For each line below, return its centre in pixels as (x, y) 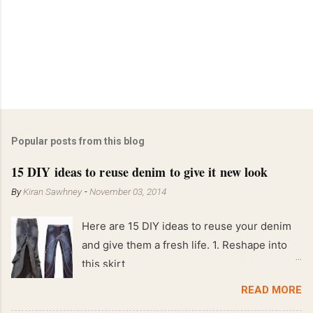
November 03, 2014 (128, 191)
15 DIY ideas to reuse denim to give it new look (140, 172)
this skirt (104, 263)
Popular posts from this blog (78, 141)
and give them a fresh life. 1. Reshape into (185, 245)
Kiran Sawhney (52, 191)
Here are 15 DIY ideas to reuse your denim (187, 226)
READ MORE (271, 290)
